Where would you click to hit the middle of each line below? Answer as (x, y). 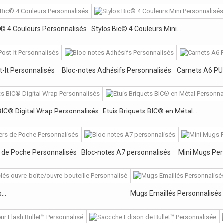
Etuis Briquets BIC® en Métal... (150, 111)
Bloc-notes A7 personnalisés (126, 152)
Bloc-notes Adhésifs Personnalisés (116, 70)
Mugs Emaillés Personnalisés (176, 193)
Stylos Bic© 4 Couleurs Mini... (136, 29)
